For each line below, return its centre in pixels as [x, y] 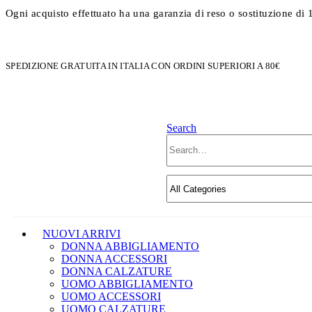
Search [182, 127]
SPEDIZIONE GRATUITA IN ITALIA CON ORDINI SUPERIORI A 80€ [143, 65]
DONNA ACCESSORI [114, 259]
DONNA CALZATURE [117, 272]
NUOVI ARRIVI [81, 234]
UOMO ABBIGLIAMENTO [127, 284]
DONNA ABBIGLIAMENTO [130, 247]
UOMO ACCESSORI [111, 297]
